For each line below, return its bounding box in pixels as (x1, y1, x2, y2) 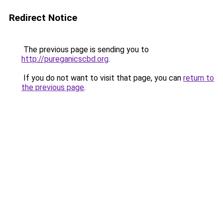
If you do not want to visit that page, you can (21, 73, 183, 83)
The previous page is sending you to (21, 45, 149, 54)
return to (183, 73, 214, 83)
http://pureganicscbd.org (21, 54, 109, 64)
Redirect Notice (9, 12, 77, 23)
